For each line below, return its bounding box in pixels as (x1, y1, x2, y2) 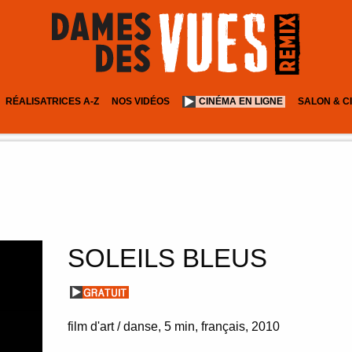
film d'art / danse (68, 319, 159, 333)
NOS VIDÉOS (111, 96, 170, 107)
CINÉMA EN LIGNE (198, 96, 283, 107)
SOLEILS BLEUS (68, 243, 268, 273)
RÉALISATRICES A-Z (5, 96, 99, 107)
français (201, 319, 246, 333)
